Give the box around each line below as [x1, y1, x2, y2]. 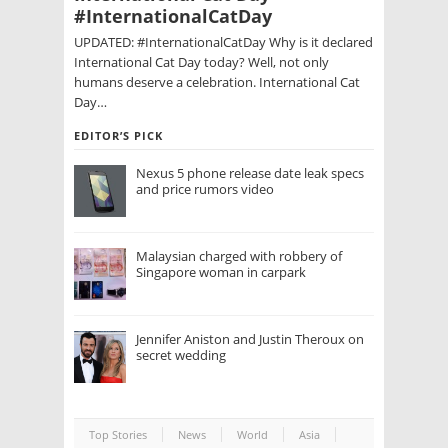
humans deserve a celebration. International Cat [74, 73, 360, 92]
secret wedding [136, 346, 226, 365]
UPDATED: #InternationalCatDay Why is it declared [74, 33, 373, 52]
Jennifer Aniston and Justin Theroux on [136, 330, 364, 349]
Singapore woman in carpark [136, 263, 306, 282]
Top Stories [89, 427, 147, 443]
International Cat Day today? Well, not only [74, 53, 329, 72]
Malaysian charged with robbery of [136, 247, 342, 266]
